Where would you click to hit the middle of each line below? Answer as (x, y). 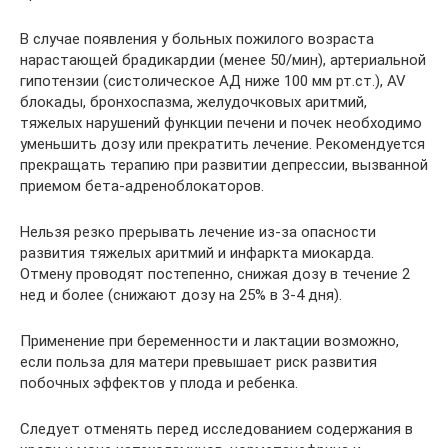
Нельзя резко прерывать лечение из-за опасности (198, 232)
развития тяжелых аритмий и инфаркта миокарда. (197, 253)
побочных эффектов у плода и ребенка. (159, 383)
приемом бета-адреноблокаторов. (142, 186)
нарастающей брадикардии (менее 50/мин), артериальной (223, 60)
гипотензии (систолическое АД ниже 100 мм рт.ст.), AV (213, 81)
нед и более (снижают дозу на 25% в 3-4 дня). (181, 295)
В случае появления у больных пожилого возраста (197, 39)
